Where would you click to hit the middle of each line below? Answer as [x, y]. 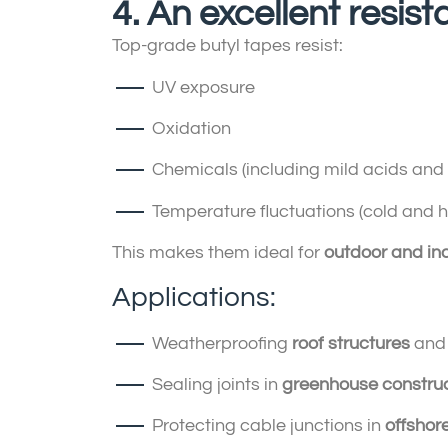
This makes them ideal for [218, 253]
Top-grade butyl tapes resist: [227, 46]
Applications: [194, 297]
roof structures [351, 343]
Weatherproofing [222, 343]
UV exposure [203, 87]
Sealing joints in [217, 384]
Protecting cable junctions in [268, 426]
